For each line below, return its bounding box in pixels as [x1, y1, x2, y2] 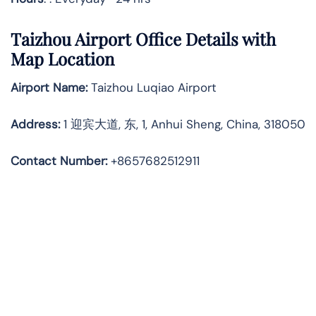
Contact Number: [11, 153, 107, 169]
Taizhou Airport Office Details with [11, 28, 276, 51]
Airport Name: [11, 80, 87, 96]
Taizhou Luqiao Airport [87, 80, 217, 96]
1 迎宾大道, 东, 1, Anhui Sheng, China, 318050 [60, 116, 305, 133]
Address [11, 116, 58, 133]
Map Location [11, 47, 114, 71]
